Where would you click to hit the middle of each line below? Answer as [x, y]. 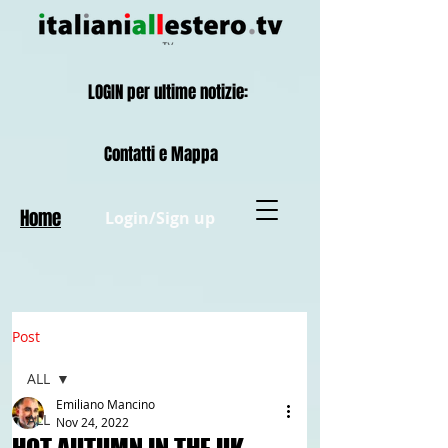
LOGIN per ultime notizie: [168, 92]
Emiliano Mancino [105, 404]
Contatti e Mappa [161, 154]
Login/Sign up [160, 217]
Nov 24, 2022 [92, 422]
